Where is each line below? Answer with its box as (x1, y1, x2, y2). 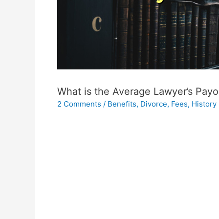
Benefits (108, 99, 136, 109)
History (192, 99, 217, 109)
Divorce (140, 99, 167, 109)
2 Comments (57, 99, 101, 109)
